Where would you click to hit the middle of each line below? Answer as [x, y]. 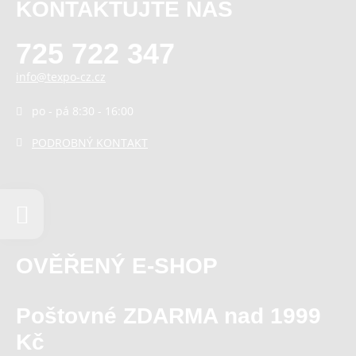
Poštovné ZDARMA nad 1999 [168, 316]
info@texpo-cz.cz [61, 77]
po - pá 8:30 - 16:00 [83, 111]
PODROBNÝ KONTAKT [90, 143]
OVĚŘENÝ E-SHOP [117, 266]
